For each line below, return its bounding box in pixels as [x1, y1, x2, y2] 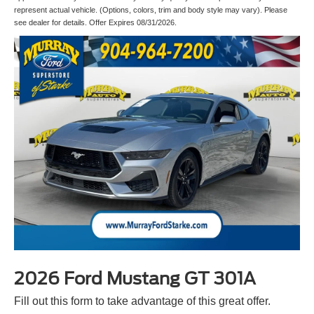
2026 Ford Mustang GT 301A [14, 268, 256, 289]
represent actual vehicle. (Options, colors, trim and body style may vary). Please [14, 6, 287, 15]
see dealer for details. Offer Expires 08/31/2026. [14, 18, 177, 27]
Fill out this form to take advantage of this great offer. [14, 295, 271, 308]
